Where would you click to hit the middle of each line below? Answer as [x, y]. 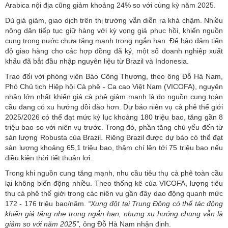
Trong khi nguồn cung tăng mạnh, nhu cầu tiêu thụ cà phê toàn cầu [114, 173]
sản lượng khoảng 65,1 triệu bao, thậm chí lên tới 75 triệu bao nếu [114, 147]
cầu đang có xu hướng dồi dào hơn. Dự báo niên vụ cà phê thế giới [114, 107]
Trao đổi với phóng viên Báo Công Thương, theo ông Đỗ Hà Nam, [114, 76]
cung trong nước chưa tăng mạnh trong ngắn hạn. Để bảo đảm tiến [114, 40]
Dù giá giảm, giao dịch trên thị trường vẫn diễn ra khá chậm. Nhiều [114, 20]
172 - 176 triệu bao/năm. [47, 203]
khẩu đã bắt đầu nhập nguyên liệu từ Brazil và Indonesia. [97, 61]
